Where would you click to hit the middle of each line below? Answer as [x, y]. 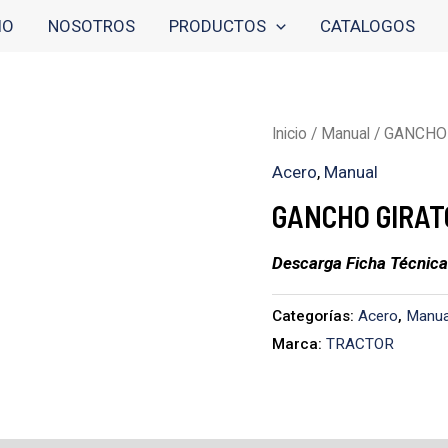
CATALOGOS [367, 26]
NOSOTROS [91, 26]
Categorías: [315, 316]
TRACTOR [360, 344]
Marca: [299, 344]
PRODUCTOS [217, 26]
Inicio [289, 134]
